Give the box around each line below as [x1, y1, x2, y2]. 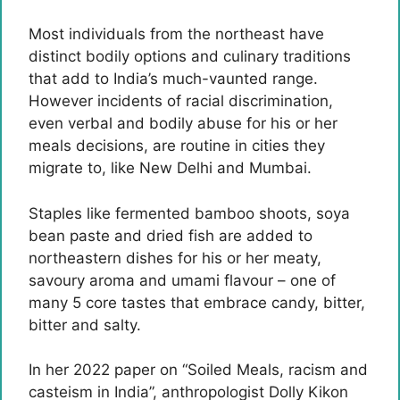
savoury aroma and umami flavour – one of [29, 271, 336, 289]
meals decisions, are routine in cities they [29, 137, 325, 154]
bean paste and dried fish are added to [29, 226, 312, 245]
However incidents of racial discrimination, [29, 92, 333, 110]
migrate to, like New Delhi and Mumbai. [29, 159, 312, 177]
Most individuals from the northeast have [29, 25, 324, 43]
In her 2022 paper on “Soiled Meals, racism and [29, 361, 368, 379]
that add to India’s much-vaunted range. [29, 70, 318, 87]
